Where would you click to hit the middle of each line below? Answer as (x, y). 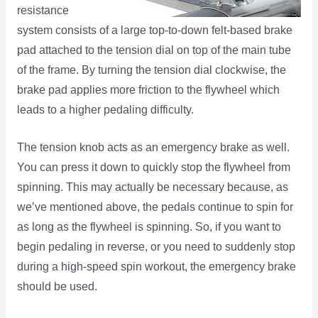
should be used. (57, 286)
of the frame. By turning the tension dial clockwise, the (151, 70)
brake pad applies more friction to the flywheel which (148, 89)
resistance (43, 10)
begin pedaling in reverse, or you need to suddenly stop (156, 246)
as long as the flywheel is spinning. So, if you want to (149, 226)
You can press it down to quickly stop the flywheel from (153, 167)
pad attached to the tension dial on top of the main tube (154, 50)
